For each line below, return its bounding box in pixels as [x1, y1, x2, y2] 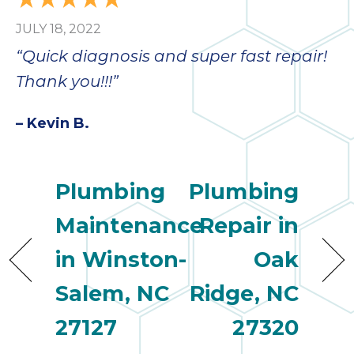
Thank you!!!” [16, 75, 119, 92]
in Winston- [55, 247, 187, 273]
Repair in [199, 213, 299, 239]
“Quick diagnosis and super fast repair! [16, 50, 327, 66]
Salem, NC [55, 281, 169, 307]
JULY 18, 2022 [16, 21, 101, 37]
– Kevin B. [16, 115, 89, 133]
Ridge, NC [190, 281, 299, 307]
